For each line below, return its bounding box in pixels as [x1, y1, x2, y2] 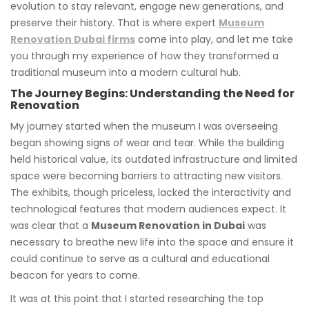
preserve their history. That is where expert [10, 15, 219, 30]
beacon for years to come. [10, 268, 140, 282]
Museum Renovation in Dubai [91, 218, 245, 232]
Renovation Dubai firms [10, 32, 135, 46]
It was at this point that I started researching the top [10, 291, 263, 306]
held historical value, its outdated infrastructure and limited [10, 152, 297, 166]
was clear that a [10, 218, 91, 232]
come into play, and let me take [135, 32, 293, 46]
